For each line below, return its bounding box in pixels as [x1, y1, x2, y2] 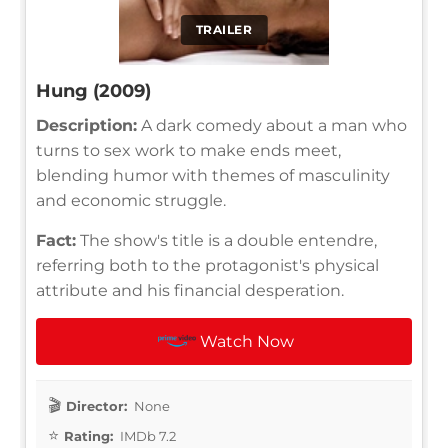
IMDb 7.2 [117, 427, 176, 444]
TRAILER [195, 21, 253, 37]
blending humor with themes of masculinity [36, 165, 390, 185]
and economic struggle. [36, 190, 226, 210]
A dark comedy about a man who [137, 115, 407, 135]
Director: [66, 397, 127, 414]
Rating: [64, 427, 113, 444]
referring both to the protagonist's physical [36, 255, 379, 275]
